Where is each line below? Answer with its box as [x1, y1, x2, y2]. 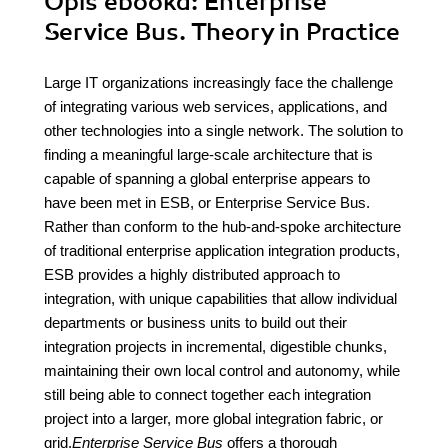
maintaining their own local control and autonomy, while [44, 362, 400, 379]
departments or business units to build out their [44, 314, 347, 331]
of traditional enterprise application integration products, [44, 242, 400, 259]
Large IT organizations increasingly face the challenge [44, 74, 393, 91]
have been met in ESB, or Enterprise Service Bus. [44, 194, 370, 211]
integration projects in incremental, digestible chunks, [44, 338, 387, 355]
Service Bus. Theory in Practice [44, 17, 400, 47]
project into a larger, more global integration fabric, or [44, 410, 383, 427]
